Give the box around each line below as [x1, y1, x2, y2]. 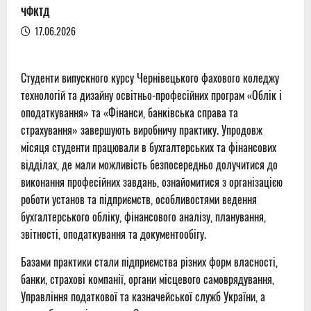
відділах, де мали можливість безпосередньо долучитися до [21, 156, 278, 174]
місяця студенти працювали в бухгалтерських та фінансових [21, 139, 276, 156]
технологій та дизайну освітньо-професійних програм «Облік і [21, 87, 282, 104]
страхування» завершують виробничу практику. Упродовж [21, 121, 262, 139]
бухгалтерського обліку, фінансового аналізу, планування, [21, 208, 266, 226]
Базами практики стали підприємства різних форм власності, [21, 253, 278, 271]
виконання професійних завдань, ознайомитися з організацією [21, 174, 283, 191]
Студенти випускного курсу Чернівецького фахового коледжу [21, 69, 279, 87]
